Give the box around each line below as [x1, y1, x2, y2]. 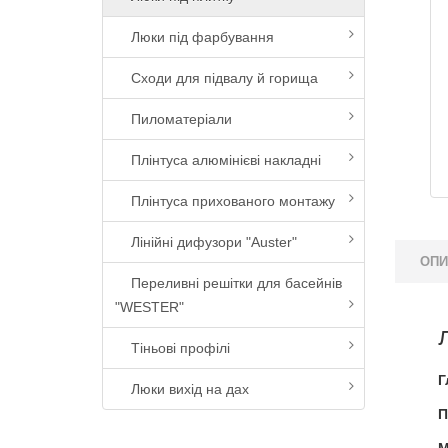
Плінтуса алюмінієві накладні [115, 152, 321, 168]
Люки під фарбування [115, 29, 274, 45]
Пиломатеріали [115, 111, 232, 127]
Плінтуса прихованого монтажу [115, 193, 335, 209]
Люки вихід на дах [115, 381, 249, 397]
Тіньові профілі [115, 340, 230, 356]
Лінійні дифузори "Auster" [115, 234, 297, 250]
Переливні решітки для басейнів [115, 275, 342, 291]
